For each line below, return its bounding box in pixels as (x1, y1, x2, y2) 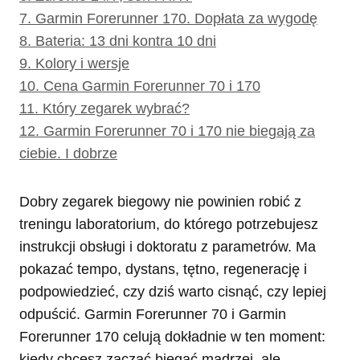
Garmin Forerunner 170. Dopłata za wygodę (35, 10, 317, 27)
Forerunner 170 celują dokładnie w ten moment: (19, 328, 325, 345)
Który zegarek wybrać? (43, 100, 190, 117)
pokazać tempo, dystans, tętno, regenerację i (19, 260, 307, 277)
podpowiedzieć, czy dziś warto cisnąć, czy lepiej (19, 283, 326, 300)
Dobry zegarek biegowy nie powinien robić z (19, 193, 301, 210)
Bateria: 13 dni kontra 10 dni (35, 32, 216, 49)
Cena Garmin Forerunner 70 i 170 (43, 77, 260, 94)
